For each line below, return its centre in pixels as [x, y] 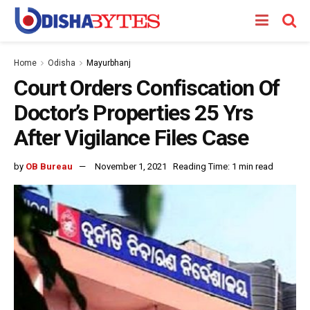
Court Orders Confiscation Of [147, 88]
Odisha [62, 63]
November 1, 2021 [131, 166]
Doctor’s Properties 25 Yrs [134, 113]
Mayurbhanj [109, 63]
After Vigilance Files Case [131, 138]
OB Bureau [49, 166]
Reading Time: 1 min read [223, 166]
